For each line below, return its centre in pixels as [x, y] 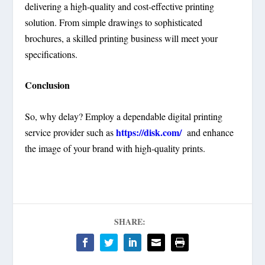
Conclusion [48, 85]
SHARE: [130, 222]
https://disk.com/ [149, 132]
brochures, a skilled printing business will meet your [122, 38]
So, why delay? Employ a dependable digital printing [124, 117]
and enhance [208, 132]
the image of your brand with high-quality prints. [115, 148]
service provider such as [71, 132]
